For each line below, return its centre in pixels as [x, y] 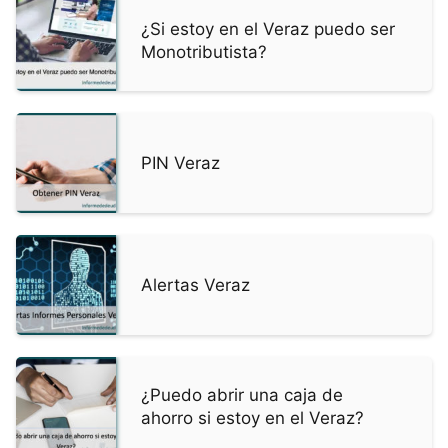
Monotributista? [204, 52]
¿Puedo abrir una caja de [242, 395]
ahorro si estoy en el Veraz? [252, 418]
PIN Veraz [180, 162]
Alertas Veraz [195, 284]
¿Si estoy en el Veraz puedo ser [268, 29]
